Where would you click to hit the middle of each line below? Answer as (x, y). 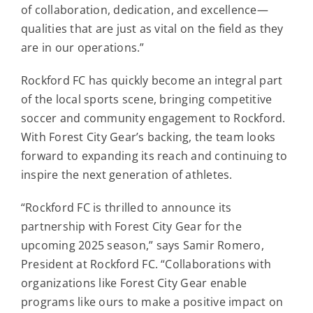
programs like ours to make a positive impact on (152, 301)
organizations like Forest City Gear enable (134, 283)
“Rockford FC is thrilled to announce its (126, 207)
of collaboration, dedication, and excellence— (144, 9)
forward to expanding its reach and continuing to (154, 155)
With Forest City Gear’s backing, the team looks (148, 137)
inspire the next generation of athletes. (126, 174)
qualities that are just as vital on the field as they (152, 28)
